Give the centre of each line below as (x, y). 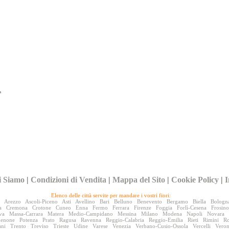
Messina (127, 213)
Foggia (164, 207)
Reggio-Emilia (166, 220)
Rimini (211, 220)
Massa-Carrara (26, 213)
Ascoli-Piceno (41, 201)
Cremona (17, 207)
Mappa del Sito (139, 179)
